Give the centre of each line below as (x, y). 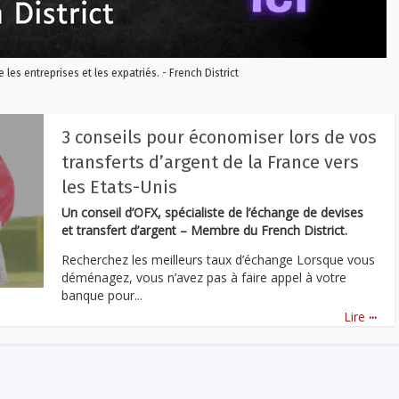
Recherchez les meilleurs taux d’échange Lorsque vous (218, 259)
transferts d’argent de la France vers (210, 162)
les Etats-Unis (119, 187)
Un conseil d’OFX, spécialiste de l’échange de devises (212, 212)
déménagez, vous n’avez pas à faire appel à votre (204, 277)
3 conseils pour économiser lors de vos (219, 137)
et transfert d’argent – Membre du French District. (204, 230)
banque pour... (102, 295)
